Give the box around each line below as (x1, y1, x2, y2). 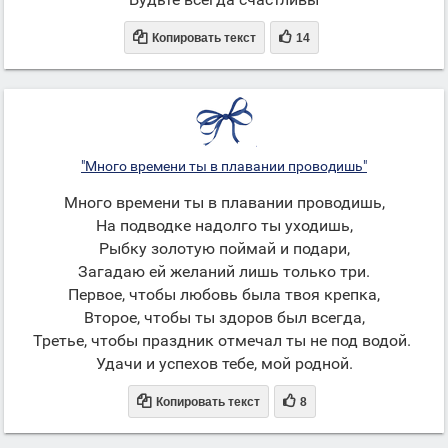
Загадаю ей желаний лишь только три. (78, 262, 370, 281)
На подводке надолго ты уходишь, (95, 216, 353, 235)
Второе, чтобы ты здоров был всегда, (83, 308, 365, 327)
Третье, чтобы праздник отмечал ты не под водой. (33, 331, 415, 350)
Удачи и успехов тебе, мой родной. (95, 354, 353, 373)
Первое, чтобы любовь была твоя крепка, (68, 285, 380, 304)
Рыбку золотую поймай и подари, (98, 239, 350, 258)
